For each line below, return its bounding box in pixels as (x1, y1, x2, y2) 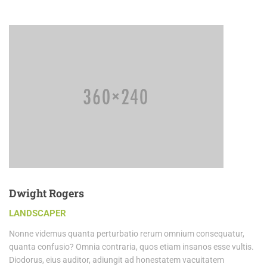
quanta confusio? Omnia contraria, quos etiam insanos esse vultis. (9, 242, 254, 252)
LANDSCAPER (9, 208, 66, 219)
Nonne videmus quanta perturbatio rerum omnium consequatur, (9, 229, 244, 239)
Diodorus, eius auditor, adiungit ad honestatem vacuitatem (9, 255, 224, 265)
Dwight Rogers (9, 186, 84, 201)
